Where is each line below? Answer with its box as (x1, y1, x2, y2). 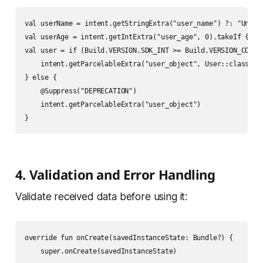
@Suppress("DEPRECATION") (24, 87, 137, 96)
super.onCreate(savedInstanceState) (24, 247, 177, 256)
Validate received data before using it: (15, 191, 188, 203)
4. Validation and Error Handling (15, 166, 215, 184)
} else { (24, 73, 57, 82)
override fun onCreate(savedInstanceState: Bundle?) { (24, 234, 233, 242)
